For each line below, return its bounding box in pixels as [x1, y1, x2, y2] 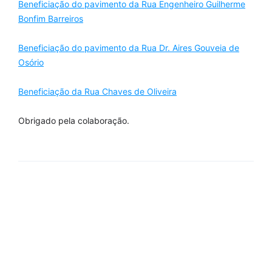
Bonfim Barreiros [18, 13, 83, 24]
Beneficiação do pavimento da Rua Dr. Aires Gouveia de [18, 42, 239, 53]
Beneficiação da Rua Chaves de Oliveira [18, 86, 177, 97]
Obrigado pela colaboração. [18, 115, 129, 126]
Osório [18, 57, 44, 67]
